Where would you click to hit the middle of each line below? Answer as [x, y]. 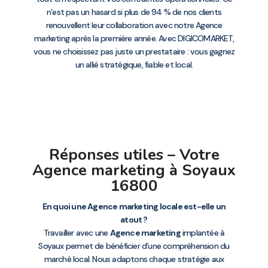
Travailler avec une [77, 232]
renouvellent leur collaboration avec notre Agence [134, 25]
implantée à [202, 232]
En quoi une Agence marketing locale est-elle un [134, 206]
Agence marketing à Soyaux [134, 170]
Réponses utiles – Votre [134, 154]
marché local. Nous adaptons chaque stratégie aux [134, 259]
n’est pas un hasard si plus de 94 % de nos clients [134, 12]
